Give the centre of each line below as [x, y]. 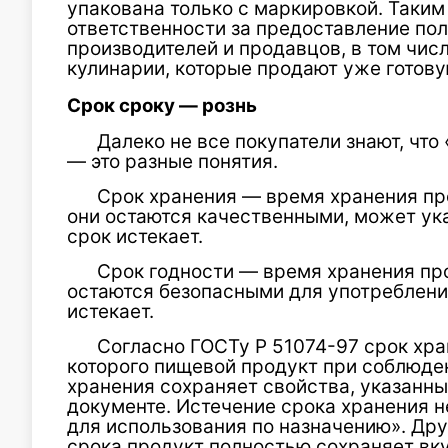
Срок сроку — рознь [162, 105]
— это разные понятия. [172, 161]
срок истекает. [135, 236]
